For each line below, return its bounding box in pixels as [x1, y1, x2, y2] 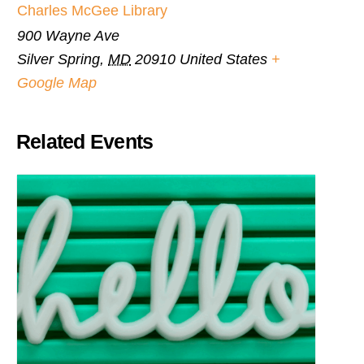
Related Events [16, 130, 154, 154]
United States [180, 51, 267, 68]
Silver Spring [17, 51, 100, 68]
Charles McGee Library [17, 2, 167, 19]
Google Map [17, 75, 97, 92]
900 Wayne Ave [17, 28, 119, 45]
